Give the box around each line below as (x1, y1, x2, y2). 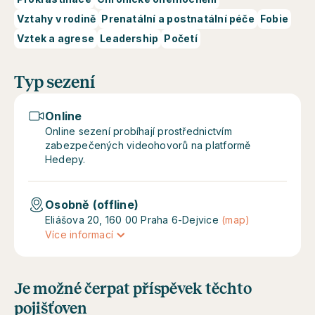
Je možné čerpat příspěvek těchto (14, 281, 252, 297)
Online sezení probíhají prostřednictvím (45, 125, 232, 137)
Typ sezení (14, 73, 95, 91)
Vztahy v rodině (17, 13, 96, 25)
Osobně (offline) (45, 198, 139, 212)
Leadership (100, 32, 159, 44)
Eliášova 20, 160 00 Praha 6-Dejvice (45, 214, 219, 226)
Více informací (45, 229, 114, 240)
